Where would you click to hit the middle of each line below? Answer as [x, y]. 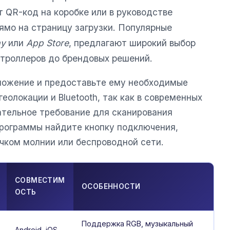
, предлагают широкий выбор [132, 43]
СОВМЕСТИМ [40, 180]
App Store [47, 43]
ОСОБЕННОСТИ [111, 186]
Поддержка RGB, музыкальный [137, 223]
